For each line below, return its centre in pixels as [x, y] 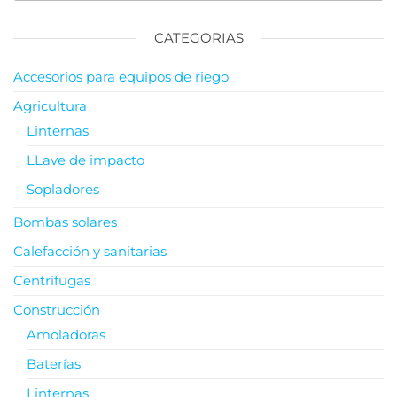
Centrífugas [52, 281]
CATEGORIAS [198, 38]
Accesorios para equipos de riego [121, 77]
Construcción [57, 310]
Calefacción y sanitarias [90, 252]
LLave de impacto [86, 160]
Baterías [54, 364]
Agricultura [50, 106]
